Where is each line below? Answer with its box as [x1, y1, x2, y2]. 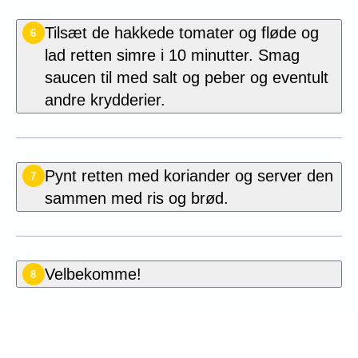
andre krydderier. [44, 91, 165, 109]
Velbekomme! [44, 265, 141, 284]
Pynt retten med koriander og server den [44, 167, 333, 185]
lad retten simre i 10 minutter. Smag [44, 46, 300, 65]
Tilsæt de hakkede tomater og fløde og [44, 24, 319, 42]
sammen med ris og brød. [44, 189, 229, 208]
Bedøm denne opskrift [76, 316, 282, 344]
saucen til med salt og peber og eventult [44, 69, 328, 87]
